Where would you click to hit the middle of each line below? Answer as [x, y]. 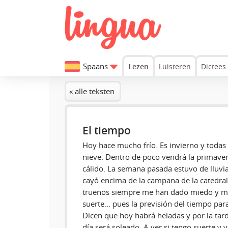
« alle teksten [92, 91]
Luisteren [175, 66]
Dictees [213, 66]
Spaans [95, 66]
